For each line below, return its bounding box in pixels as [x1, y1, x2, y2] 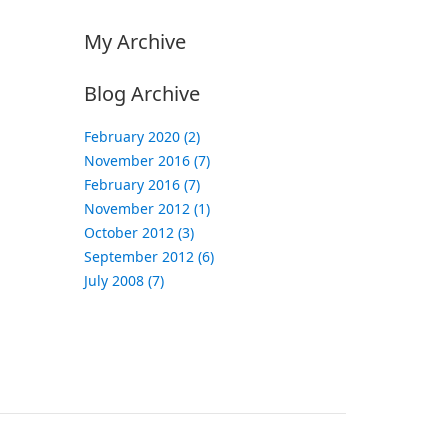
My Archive [83, 28, 186, 55]
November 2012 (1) [83, 199, 210, 218]
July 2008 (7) [83, 271, 164, 290]
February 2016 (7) [83, 175, 200, 194]
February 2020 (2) [83, 127, 200, 146]
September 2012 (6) [83, 247, 214, 266]
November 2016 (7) [83, 151, 210, 170]
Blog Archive [83, 80, 200, 107]
